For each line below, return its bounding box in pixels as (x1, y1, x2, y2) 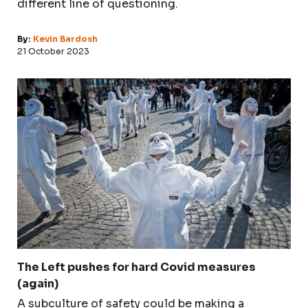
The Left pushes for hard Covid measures (17, 259, 256, 274)
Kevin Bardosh (33, 33, 98, 44)
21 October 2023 (17, 45, 89, 56)
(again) (17, 276, 58, 291)
